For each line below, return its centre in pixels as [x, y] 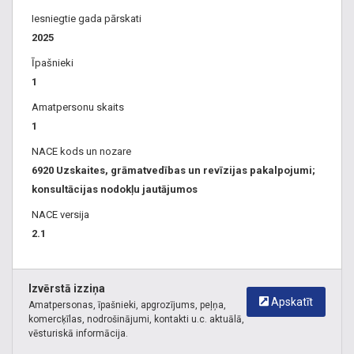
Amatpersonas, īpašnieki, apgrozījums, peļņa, [127, 305]
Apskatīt [291, 301]
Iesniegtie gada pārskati [87, 19]
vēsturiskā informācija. [78, 334]
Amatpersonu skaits [78, 107]
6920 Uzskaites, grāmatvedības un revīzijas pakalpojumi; [173, 171]
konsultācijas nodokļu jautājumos [115, 190]
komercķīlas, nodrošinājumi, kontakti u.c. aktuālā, [136, 320]
